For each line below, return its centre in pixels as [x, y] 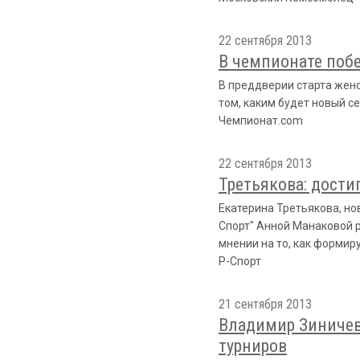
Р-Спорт [240, 261]
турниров [253, 346]
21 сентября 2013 [265, 304]
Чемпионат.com [261, 121]
